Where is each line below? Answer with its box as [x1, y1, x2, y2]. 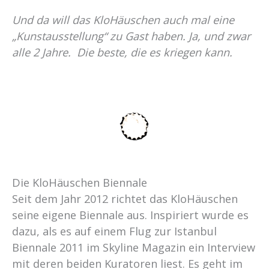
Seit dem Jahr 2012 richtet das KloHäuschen [12, 191, 238, 206]
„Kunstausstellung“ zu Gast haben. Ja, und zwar [12, 28, 250, 43]
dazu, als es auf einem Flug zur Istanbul [12, 223, 217, 238]
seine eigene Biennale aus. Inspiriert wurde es [12, 207, 249, 222]
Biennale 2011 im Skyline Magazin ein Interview [12, 240, 255, 255]
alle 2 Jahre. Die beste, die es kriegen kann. [12, 44, 232, 59]
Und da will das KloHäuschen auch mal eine [12, 12, 234, 27]
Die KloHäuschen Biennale [12, 175, 147, 190]
